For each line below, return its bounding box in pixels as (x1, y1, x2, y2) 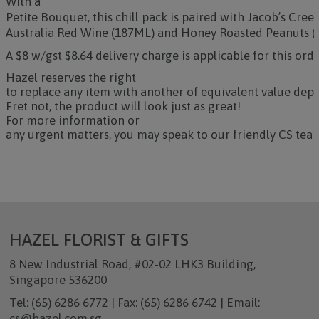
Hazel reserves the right (5, 70, 136, 85)
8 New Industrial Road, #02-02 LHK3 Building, (9, 257, 256, 271)
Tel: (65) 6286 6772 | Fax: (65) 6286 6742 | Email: (9, 296, 260, 310)
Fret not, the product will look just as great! (5, 99, 244, 113)
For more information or (5, 113, 140, 127)
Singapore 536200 (9, 273, 107, 287)
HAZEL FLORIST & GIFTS (9, 230, 189, 249)
